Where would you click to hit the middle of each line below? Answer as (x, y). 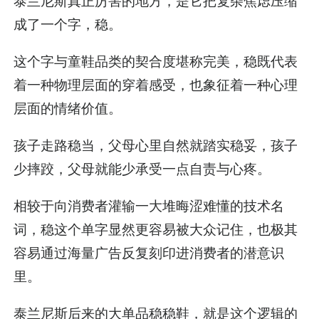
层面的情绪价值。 (68, 108)
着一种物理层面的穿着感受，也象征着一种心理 (156, 84)
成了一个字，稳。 (68, 24)
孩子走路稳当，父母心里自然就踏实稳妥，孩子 (156, 145)
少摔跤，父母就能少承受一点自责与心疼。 (142, 168)
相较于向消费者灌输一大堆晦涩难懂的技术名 (149, 206)
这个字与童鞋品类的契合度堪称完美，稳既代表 (156, 61)
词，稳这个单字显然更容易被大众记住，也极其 (156, 230)
